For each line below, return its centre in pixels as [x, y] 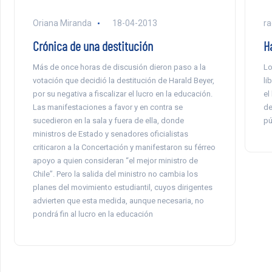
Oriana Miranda [62, 23]
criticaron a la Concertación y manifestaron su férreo [124, 148]
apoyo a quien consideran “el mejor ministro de [115, 161]
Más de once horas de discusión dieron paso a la [119, 67]
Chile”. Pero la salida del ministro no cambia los [115, 174]
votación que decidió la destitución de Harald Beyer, [123, 81]
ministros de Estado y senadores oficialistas [110, 134]
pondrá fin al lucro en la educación [93, 214]
